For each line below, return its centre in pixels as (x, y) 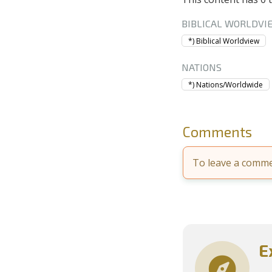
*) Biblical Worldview (223, 41)
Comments (218, 132)
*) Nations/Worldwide (225, 85)
